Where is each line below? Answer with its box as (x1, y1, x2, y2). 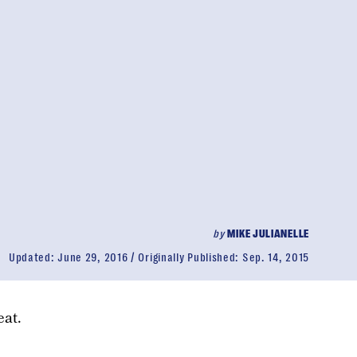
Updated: (8, 251, 58, 264)
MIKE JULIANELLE (227, 227, 309, 240)
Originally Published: (138, 251, 242, 264)
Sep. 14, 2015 (241, 251, 309, 264)
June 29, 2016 (57, 251, 128, 264)
